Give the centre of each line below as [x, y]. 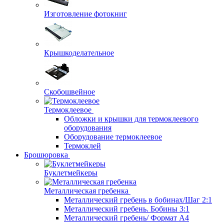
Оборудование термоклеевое [113, 137]
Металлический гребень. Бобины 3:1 [127, 209]
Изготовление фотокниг [85, 14]
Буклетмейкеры [71, 173]
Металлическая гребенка [86, 191]
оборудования [88, 128]
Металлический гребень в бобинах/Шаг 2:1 [138, 200]
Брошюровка [46, 155]
